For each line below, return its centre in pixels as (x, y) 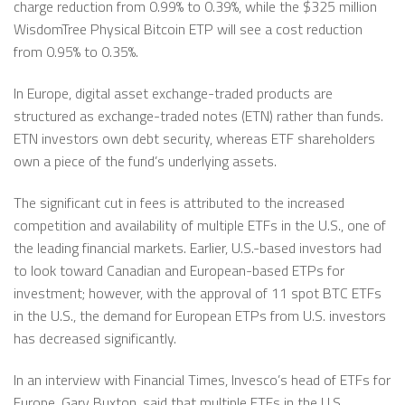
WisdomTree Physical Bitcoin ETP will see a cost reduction (188, 29)
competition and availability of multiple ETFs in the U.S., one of (200, 225)
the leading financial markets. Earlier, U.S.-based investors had (198, 247)
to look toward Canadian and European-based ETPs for (179, 270)
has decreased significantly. (95, 338)
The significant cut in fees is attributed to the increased (179, 202)
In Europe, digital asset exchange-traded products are (173, 94)
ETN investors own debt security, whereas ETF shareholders (194, 139)
